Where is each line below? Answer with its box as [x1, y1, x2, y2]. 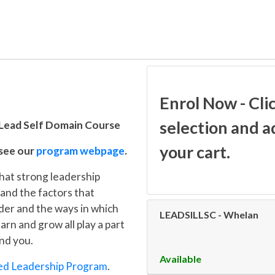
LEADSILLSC [160, 208, 216, 220]
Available [160, 252, 201, 265]
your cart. [160, 141, 230, 162]
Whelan [223, 208, 258, 220]
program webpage [36, 144, 125, 157]
